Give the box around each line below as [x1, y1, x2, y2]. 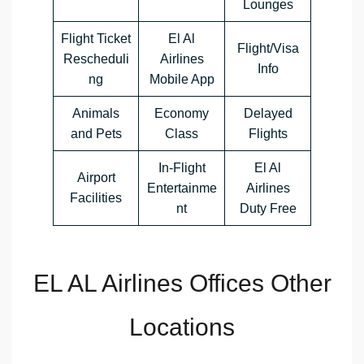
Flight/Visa [236, 41, 299, 56]
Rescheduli [63, 52, 129, 67]
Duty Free [239, 201, 297, 216]
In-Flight [158, 161, 206, 175]
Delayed [243, 106, 292, 121]
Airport [76, 171, 115, 185]
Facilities [70, 191, 122, 206]
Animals [72, 106, 119, 121]
